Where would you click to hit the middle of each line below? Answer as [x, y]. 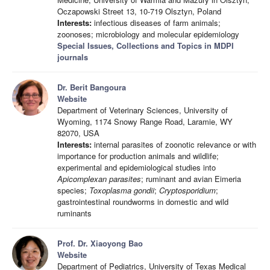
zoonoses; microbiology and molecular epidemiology [148, 34]
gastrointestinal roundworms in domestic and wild [143, 202]
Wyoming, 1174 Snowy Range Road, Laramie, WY [145, 121]
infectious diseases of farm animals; [156, 23]
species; [73, 190]
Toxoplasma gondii [122, 190]
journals [73, 57]
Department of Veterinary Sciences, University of [143, 110]
